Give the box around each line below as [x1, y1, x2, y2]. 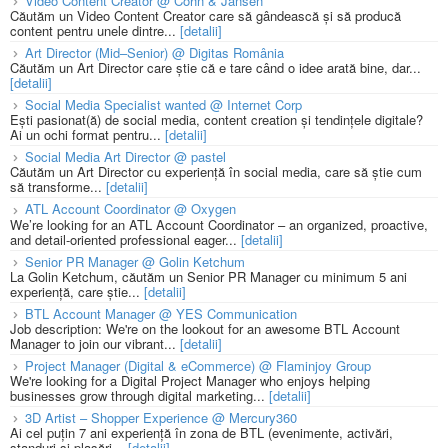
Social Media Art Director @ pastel [25, 147, 226, 167]
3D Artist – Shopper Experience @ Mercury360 [25, 407, 297, 427]
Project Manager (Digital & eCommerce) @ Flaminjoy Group [25, 355, 371, 375]
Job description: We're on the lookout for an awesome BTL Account [10, 318, 400, 338]
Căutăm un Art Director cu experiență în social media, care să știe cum [10, 162, 422, 182]
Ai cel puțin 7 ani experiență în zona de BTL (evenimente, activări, [10, 422, 393, 442]
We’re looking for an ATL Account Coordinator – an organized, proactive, [10, 214, 428, 234]
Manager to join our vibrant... [10, 333, 180, 353]
